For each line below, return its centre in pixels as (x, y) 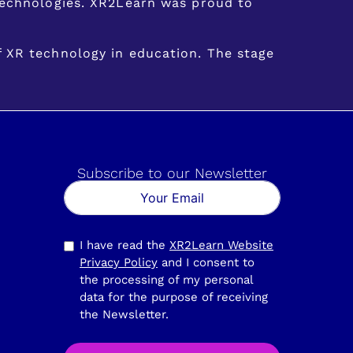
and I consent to (206, 262)
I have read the (124, 245)
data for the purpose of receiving (174, 297)
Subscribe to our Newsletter (172, 173)
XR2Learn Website (221, 245)
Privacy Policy (119, 262)
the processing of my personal (167, 279)
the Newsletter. (124, 314)
